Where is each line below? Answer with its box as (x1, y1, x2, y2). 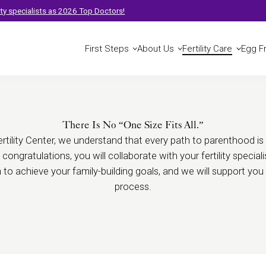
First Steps (84, 43, 129, 55)
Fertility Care (182, 43, 233, 55)
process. (114, 180, 151, 192)
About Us (137, 43, 175, 55)
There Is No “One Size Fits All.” (62, 118, 204, 131)
